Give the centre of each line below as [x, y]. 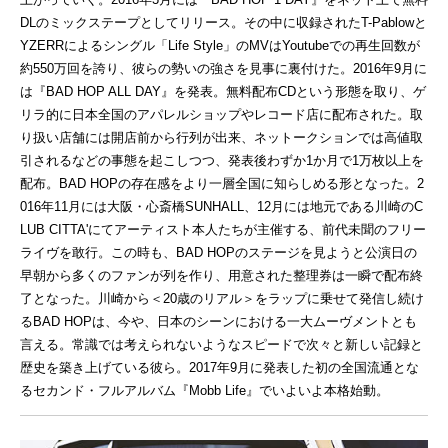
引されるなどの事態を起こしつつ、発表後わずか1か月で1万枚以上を [222, 160]
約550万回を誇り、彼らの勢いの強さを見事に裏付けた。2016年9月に [223, 68]
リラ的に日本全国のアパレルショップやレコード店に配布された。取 [221, 114]
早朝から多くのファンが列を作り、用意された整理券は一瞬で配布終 [221, 275]
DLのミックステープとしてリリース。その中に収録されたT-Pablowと [223, 22]
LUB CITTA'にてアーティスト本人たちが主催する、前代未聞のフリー [223, 229]
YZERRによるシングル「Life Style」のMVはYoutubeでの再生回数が [220, 45]
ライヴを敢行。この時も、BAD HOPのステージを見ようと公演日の [218, 252]
